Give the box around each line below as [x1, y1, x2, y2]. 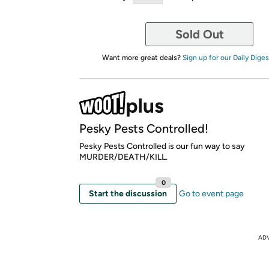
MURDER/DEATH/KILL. [79, 152, 168, 162]
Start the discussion [89, 189, 167, 199]
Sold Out [175, 27, 224, 41]
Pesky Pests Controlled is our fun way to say [79, 141, 245, 151]
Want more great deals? [101, 53, 183, 62]
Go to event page [179, 189, 244, 199]
